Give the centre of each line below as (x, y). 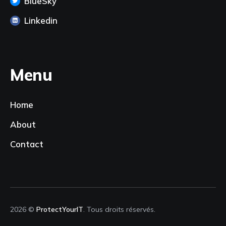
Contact (27, 144)
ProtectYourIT (60, 210)
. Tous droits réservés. (119, 210)
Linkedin (41, 21)
